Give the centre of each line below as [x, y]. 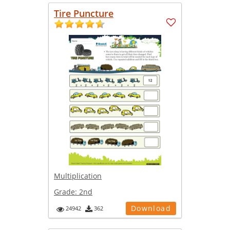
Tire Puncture [84, 14]
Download [151, 208]
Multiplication [78, 176]
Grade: [66, 192]
